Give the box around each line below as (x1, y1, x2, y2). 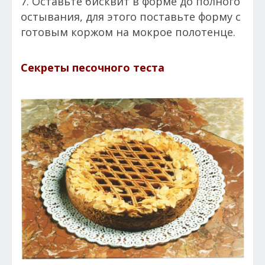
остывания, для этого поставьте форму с (21, 9, 241, 24)
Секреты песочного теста (21, 60, 164, 75)
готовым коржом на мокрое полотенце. (21, 25, 235, 40)
